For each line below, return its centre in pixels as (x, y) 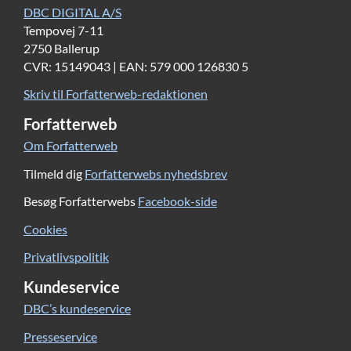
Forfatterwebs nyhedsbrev (156, 173)
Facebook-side (177, 201)
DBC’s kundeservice (77, 309)
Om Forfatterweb (71, 146)
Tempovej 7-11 (63, 30)
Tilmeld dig (54, 173)
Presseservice (60, 336)
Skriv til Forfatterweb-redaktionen (116, 94)
